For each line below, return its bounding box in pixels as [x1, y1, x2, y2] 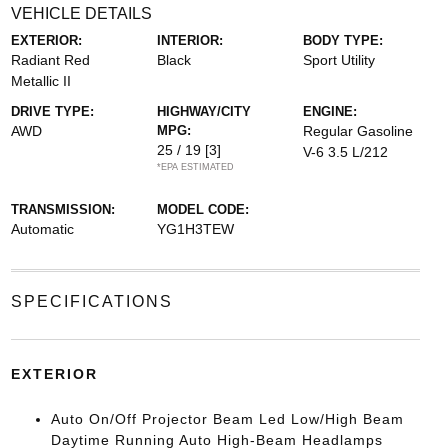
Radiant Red [10, 52, 90, 68]
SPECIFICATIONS [10, 293, 173, 310]
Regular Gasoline [303, 123, 414, 139]
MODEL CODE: [156, 202, 249, 217]
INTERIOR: [156, 33, 223, 48]
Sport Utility [303, 52, 376, 68]
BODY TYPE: [303, 33, 384, 48]
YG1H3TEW [156, 221, 234, 237]
